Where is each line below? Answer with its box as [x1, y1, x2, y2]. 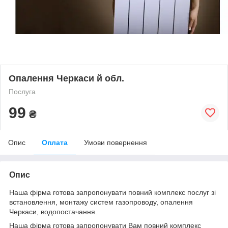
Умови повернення [84, 138, 147, 147]
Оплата [42, 138, 68, 147]
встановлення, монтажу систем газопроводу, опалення [9, 197, 193, 206]
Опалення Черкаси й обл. [9, 73, 124, 83]
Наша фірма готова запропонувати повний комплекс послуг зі [9, 188, 216, 196]
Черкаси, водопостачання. [9, 207, 97, 216]
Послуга [9, 87, 36, 96]
